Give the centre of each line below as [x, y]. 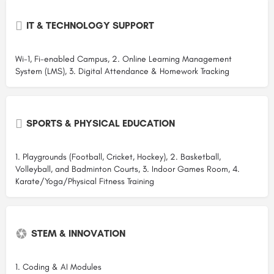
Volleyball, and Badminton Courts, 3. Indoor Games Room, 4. [128, 169]
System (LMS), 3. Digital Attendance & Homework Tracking [122, 71]
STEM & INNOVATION [78, 233]
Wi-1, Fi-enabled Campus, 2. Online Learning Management [124, 59]
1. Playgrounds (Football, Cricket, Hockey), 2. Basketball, [118, 157]
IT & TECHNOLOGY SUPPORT [90, 25]
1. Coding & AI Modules [58, 267]
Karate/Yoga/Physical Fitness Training [85, 181]
